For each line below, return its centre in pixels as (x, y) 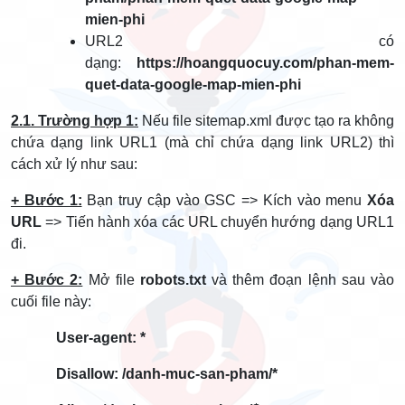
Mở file (111, 280)
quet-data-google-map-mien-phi (193, 85)
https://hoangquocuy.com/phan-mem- (265, 63)
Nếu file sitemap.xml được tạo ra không (266, 121)
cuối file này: (51, 301)
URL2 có (240, 41)
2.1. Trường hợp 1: (75, 121)
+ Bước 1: (47, 200)
